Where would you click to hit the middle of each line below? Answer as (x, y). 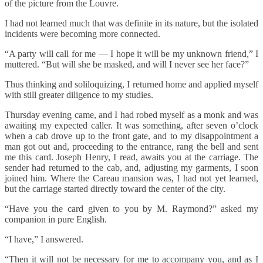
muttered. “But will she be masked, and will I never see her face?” (127, 65)
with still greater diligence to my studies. (80, 95)
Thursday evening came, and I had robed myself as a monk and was (131, 115)
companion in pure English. (56, 220)
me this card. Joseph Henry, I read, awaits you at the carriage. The (131, 157)
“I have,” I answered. (45, 240)
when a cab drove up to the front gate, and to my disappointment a (131, 136)
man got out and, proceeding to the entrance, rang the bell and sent (131, 147)
